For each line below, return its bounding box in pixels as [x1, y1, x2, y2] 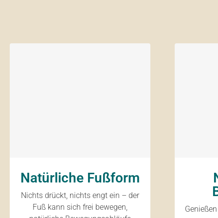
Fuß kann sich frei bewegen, [32, 202, 127, 212]
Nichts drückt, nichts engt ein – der [20, 191, 139, 200]
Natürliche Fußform [20, 170, 140, 186]
